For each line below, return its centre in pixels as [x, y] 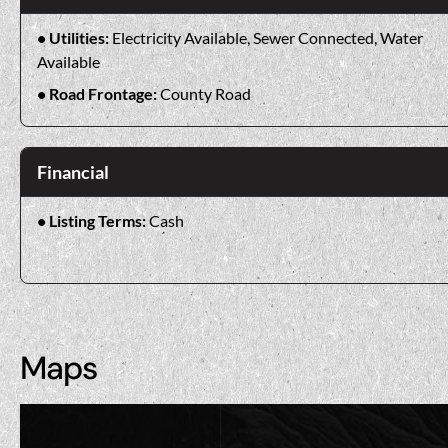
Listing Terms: [99, 220]
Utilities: [80, 37]
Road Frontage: [104, 93]
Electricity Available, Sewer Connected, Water [267, 37]
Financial [73, 171]
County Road [205, 93]
